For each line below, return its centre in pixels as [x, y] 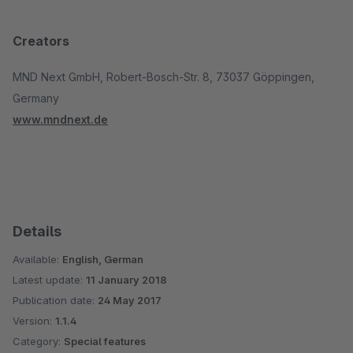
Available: [37, 259]
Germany [36, 98]
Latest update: [49, 280]
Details [37, 231]
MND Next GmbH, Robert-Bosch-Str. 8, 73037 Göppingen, [163, 77]
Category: [38, 341]
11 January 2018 [126, 280]
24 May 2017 [130, 300]
